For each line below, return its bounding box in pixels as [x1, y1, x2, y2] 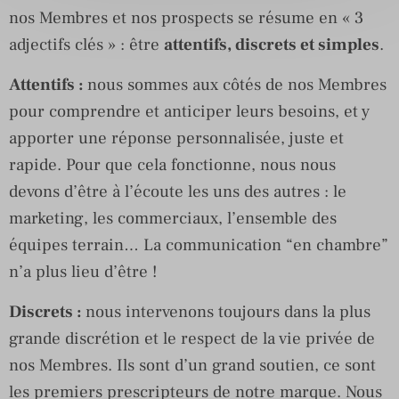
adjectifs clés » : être [9, 33, 164, 55]
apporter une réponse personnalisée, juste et [9, 126, 344, 149]
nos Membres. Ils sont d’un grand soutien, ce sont [9, 354, 376, 376]
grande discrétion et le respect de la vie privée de [9, 327, 375, 349]
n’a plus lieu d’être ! [9, 260, 161, 282]
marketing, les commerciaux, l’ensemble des [9, 207, 337, 229]
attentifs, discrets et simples [164, 33, 379, 55]
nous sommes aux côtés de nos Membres [87, 73, 387, 95]
